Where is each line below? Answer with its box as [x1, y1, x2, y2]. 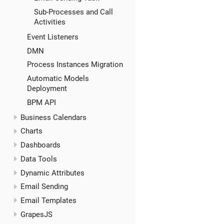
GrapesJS [20, 209, 52, 219]
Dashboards [20, 140, 60, 150]
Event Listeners [27, 32, 78, 41]
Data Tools [20, 154, 57, 163]
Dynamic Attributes [20, 168, 84, 177]
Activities [33, 17, 65, 26]
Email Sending [20, 182, 68, 191]
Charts [20, 126, 42, 136]
